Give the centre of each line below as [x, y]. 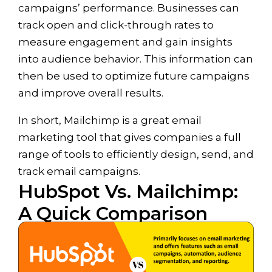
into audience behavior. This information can [136, 59]
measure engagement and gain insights [125, 42]
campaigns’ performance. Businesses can [129, 8]
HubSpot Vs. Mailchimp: [128, 191]
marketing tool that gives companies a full [130, 137]
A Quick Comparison [113, 213]
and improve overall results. [91, 93]
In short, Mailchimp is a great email [110, 120]
